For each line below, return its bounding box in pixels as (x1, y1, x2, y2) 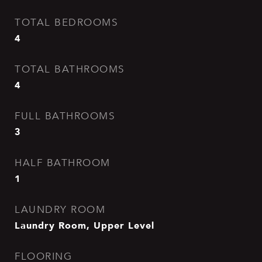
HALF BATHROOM (15, 157, 111, 169)
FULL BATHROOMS (15, 110, 115, 122)
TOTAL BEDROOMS (15, 16, 118, 29)
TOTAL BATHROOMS (15, 63, 125, 75)
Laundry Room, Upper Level (15, 218, 154, 233)
